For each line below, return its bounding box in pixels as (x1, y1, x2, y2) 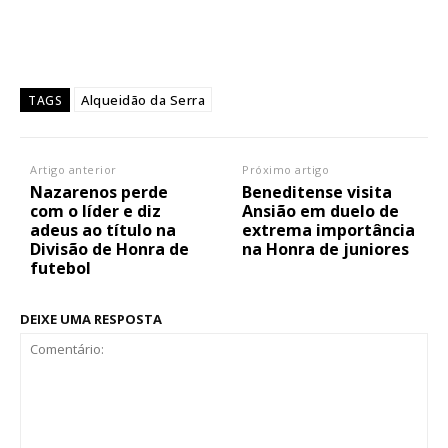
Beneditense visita (242, 181, 393, 204)
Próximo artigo (242, 162, 330, 178)
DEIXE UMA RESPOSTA (20, 310, 162, 329)
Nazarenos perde (30, 181, 168, 204)
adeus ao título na (30, 219, 176, 242)
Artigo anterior (30, 162, 117, 178)
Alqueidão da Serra (81, 91, 205, 110)
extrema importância (242, 219, 416, 242)
